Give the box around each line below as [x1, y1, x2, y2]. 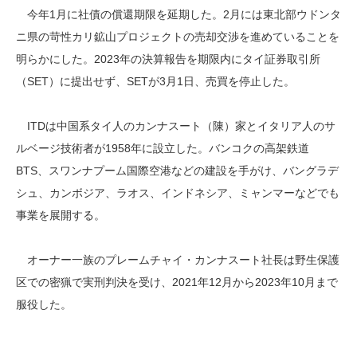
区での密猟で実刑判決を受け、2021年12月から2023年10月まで [16, 276, 338, 288]
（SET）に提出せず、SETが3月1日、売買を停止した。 [16, 75, 295, 88]
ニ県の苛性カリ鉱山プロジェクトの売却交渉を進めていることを [16, 30, 339, 43]
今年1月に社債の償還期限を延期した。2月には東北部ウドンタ [16, 8, 341, 21]
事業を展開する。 [16, 209, 105, 222]
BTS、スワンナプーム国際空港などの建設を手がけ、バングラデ [16, 164, 339, 177]
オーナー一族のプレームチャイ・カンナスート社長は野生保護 [16, 253, 339, 266]
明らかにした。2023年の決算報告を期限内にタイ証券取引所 [16, 53, 320, 65]
